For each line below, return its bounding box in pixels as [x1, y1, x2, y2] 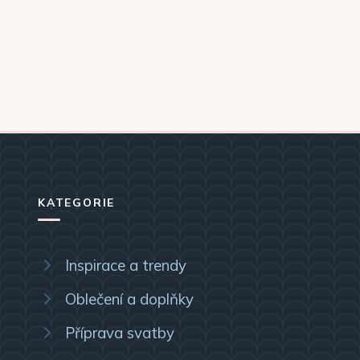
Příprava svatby [65, 322, 174, 342]
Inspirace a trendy [65, 255, 186, 275]
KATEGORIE [38, 195, 116, 210]
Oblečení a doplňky [65, 288, 194, 309]
